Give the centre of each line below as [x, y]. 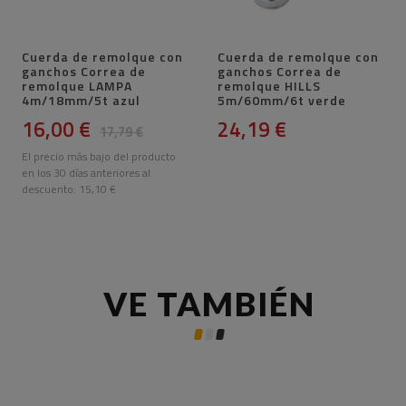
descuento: [51, 189]
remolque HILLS [269, 86]
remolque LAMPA [77, 86]
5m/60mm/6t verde [281, 101]
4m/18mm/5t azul [82, 101]
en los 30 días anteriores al [87, 173]
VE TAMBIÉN [209, 304]
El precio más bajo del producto [99, 157]
